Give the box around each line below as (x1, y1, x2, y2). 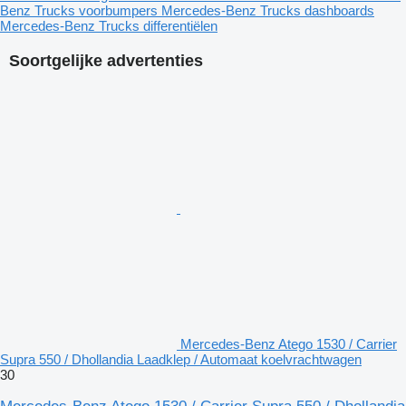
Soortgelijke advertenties (9, 52, 203, 71)
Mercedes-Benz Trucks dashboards (161, 3, 374, 19)
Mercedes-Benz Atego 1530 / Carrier (180, 336, 397, 353)
